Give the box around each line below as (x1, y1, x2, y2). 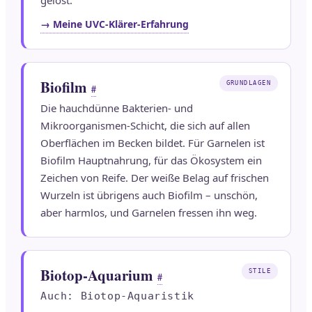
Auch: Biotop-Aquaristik (40, 290, 194, 303)
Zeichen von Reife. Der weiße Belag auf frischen (40, 171, 269, 185)
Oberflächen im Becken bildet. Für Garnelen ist (40, 136, 265, 150)
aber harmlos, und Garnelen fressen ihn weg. (40, 205, 257, 220)
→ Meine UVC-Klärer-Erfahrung (40, 17, 189, 31)
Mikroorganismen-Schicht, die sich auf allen (40, 118, 250, 133)
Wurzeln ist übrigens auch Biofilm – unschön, (40, 188, 258, 203)
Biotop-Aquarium (40, 265, 153, 286)
